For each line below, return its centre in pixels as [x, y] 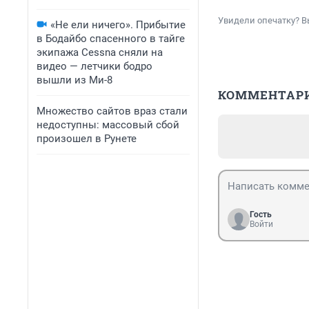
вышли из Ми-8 [74, 80]
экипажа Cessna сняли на [100, 52]
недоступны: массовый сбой [108, 125]
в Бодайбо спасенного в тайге [111, 39]
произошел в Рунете [87, 139]
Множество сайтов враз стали [112, 111]
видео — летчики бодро [94, 66]
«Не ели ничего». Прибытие [118, 25]
